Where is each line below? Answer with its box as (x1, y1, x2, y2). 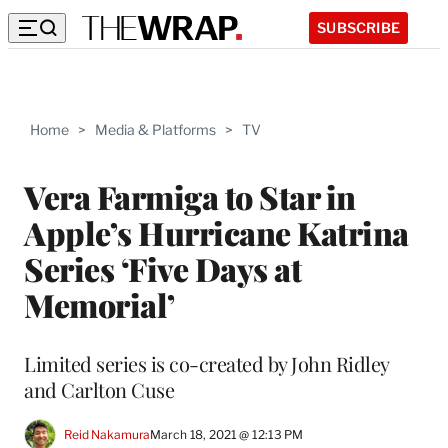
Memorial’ (24, 282, 175, 326)
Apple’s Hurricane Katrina (24, 210, 409, 254)
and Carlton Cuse (24, 375, 174, 403)
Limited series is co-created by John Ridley (24, 349, 389, 377)
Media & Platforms (95, 121, 216, 138)
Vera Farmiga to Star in (24, 174, 356, 218)
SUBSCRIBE (317, 18, 400, 36)
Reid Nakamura (64, 427, 151, 443)
